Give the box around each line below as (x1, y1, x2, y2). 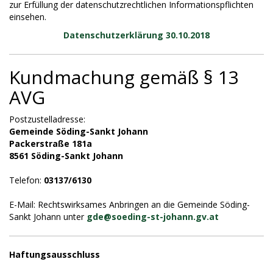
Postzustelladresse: (9, 113, 88, 125)
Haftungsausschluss (9, 249, 100, 260)
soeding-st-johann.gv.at (112, 211, 219, 222)
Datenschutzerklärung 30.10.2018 (63, 29, 210, 41)
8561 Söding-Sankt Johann (9, 150, 123, 161)
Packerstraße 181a (9, 138, 92, 149)
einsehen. (9, 11, 46, 23)
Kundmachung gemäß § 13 (9, 65, 239, 90)
